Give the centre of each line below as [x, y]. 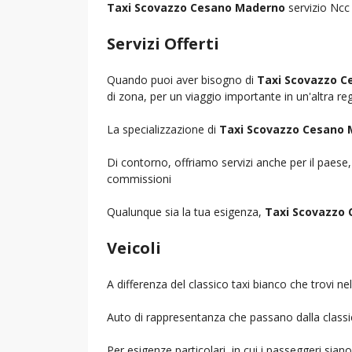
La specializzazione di [163, 129]
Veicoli [134, 247]
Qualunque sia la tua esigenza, [186, 211]
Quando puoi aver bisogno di [182, 79]
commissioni [139, 178]
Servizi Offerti [163, 43]
